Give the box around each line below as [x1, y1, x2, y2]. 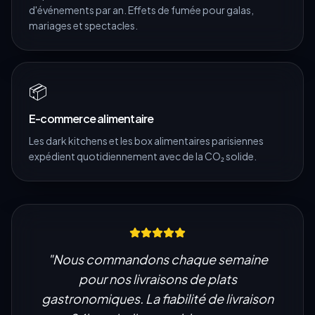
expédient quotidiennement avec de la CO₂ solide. [29, 149, 257, 162]
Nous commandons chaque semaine [52, 250, 268, 267]
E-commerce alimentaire [29, 110, 154, 126]
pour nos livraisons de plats [78, 270, 237, 287]
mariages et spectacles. [29, 18, 138, 32]
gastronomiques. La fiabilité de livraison [41, 290, 274, 307]
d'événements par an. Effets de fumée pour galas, [29, 3, 254, 16]
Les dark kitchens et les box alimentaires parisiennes [29, 134, 264, 147]
